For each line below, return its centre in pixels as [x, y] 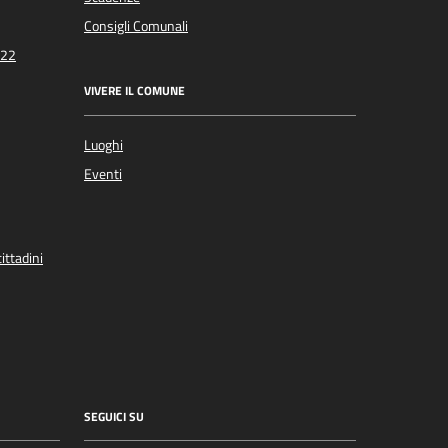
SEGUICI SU [114, 416]
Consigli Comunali [136, 25]
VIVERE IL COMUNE [134, 91]
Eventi [103, 173]
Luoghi [103, 144]
